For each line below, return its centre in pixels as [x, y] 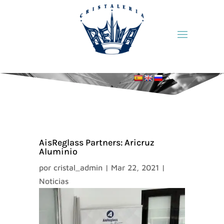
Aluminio [58, 152]
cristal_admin [78, 168]
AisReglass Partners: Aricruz [97, 143]
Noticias [54, 181]
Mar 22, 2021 [135, 168]
